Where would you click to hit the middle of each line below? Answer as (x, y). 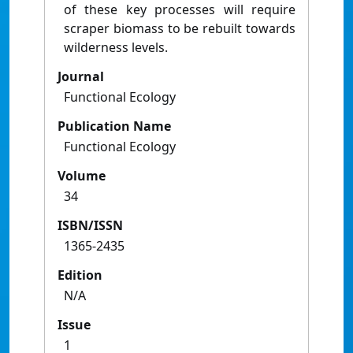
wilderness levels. (116, 48)
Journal (81, 77)
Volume (82, 176)
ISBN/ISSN (90, 226)
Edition (80, 275)
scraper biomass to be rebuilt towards (180, 29)
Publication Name (114, 126)
